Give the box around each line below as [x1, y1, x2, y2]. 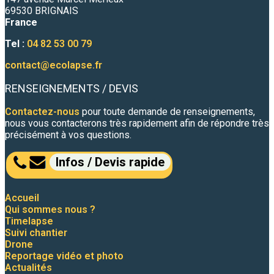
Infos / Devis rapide [56, 155, 165, 169]
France [5, 17, 37, 28]
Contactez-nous [5, 106, 80, 117]
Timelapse [5, 215, 53, 227]
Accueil [5, 192, 39, 204]
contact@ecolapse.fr [5, 59, 102, 71]
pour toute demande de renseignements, [80, 106, 255, 117]
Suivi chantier [5, 227, 67, 239]
